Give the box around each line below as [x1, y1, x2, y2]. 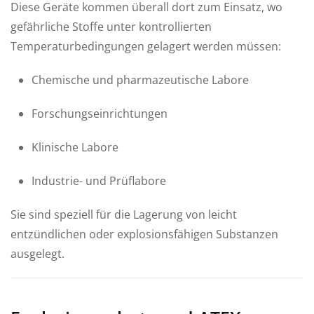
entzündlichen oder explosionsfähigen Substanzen [11, 226, 278, 242]
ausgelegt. [11, 245, 64, 261]
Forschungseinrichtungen [32, 105, 168, 121]
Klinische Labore [32, 139, 118, 155]
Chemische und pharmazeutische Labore [32, 71, 249, 88]
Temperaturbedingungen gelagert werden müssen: [11, 38, 281, 54]
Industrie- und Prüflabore [32, 172, 166, 189]
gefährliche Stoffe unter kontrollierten [11, 18, 212, 34]
